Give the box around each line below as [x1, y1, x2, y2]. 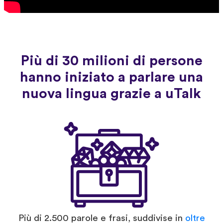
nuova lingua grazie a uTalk [22, 87, 201, 101]
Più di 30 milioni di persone [20, 54, 203, 68]
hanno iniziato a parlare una [20, 70, 203, 85]
